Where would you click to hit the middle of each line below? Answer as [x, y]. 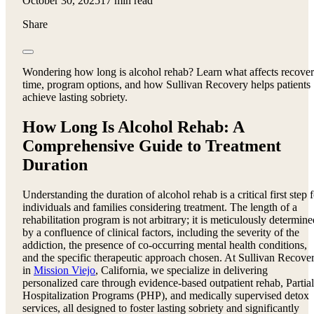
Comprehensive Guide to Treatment [152, 145]
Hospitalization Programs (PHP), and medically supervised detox [166, 295]
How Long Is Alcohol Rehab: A [133, 127]
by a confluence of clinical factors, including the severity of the [161, 232]
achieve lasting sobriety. [75, 97]
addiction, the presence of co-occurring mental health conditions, [165, 245]
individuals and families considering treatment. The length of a [160, 207]
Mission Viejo [64, 270]
